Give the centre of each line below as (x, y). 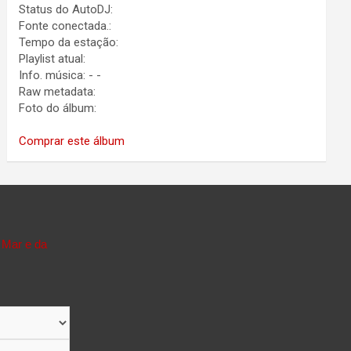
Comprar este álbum (72, 141)
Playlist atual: (52, 59)
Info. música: (54, 75)
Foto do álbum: (58, 108)
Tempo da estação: (69, 42)
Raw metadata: (58, 92)
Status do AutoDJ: (66, 9)
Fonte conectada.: (65, 26)
